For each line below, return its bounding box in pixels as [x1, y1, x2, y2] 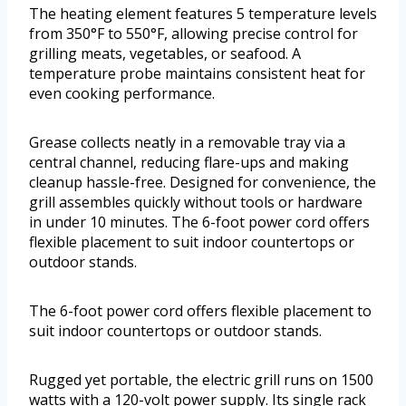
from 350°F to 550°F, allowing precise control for [29, 24, 358, 44]
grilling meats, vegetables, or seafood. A [29, 43, 301, 64]
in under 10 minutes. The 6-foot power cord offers [29, 212, 370, 233]
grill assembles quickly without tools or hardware [29, 192, 362, 213]
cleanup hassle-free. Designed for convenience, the [29, 172, 376, 193]
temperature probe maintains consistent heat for [29, 63, 365, 84]
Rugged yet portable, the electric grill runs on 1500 [29, 370, 373, 391]
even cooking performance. [29, 83, 215, 104]
